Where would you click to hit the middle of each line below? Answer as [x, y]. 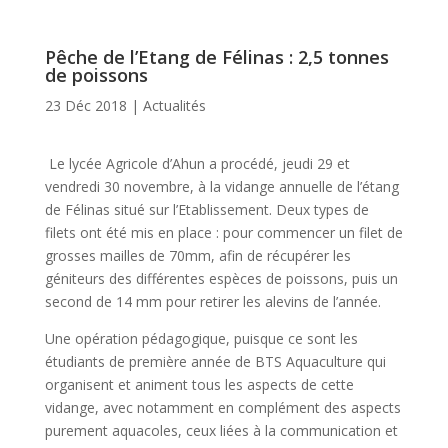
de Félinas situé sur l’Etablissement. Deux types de [206, 210]
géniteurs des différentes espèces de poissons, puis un [221, 279]
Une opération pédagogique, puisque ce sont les [201, 339]
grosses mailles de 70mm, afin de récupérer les [197, 256]
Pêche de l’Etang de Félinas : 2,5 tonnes [216, 57]
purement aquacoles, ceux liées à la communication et [221, 431]
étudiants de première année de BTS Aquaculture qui [215, 362]
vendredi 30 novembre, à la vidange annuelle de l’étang [221, 187]
